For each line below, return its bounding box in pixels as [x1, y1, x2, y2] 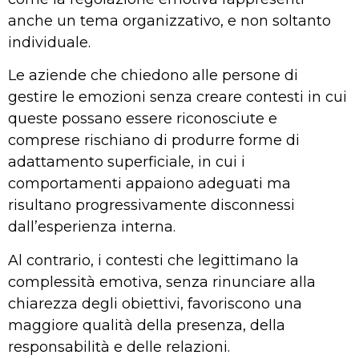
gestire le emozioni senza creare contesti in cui [8, 88, 347, 107]
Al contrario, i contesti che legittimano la [8, 251, 299, 269]
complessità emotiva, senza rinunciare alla [8, 272, 316, 291]
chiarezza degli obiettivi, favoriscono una [8, 294, 302, 313]
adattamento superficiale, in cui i [8, 153, 245, 171]
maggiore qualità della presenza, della [8, 316, 285, 334]
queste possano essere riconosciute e [8, 110, 277, 128]
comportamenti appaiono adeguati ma [8, 175, 291, 193]
